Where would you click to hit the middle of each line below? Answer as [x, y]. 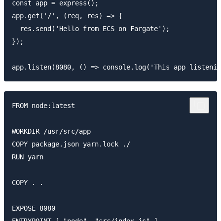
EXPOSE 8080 [34, 208]
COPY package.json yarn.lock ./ [71, 144]
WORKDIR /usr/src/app [51, 131]
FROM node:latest [43, 106]
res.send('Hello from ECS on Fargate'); [91, 28]
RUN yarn [28, 157]
